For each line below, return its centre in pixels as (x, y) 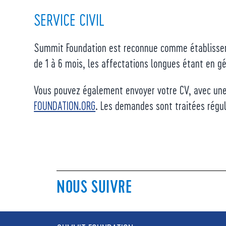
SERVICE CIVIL (69, 20)
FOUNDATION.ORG (65, 105)
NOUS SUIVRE (94, 187)
